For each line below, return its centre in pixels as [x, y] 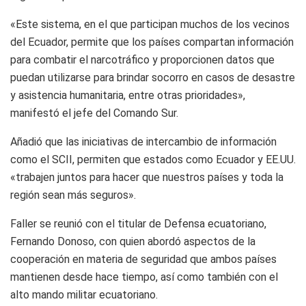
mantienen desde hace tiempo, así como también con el [144, 277]
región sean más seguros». [73, 195]
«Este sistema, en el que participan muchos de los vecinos [150, 24]
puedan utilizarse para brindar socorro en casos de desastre [153, 77]
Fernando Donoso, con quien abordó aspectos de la [133, 241]
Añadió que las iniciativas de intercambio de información [143, 141]
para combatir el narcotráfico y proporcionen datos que [142, 59]
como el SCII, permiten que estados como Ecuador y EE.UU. [153, 159]
